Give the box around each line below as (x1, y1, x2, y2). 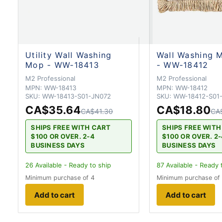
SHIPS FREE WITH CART (31, 123, 111, 131)
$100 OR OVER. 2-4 (31, 132, 95, 140)
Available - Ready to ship (33, 161, 111, 169)
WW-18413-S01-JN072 (42, 92, 111, 100)
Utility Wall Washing (25, 50, 112, 60)
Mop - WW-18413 (25, 59, 99, 70)
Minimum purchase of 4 (25, 174, 95, 182)
